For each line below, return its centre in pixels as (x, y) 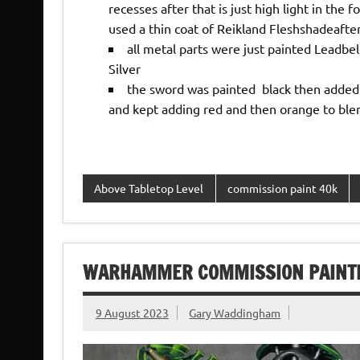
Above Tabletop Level (149, 188)
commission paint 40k (282, 188)
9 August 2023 (132, 313)
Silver (124, 68)
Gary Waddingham (235, 313)
